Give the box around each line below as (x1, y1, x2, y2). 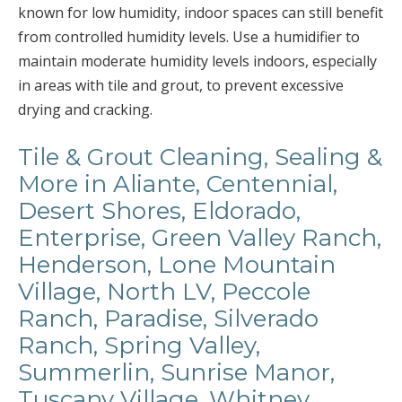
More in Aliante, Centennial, (18, 170, 337, 198)
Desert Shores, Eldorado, (18, 197, 301, 225)
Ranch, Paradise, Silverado (18, 304, 319, 333)
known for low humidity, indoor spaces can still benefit (18, 3, 383, 22)
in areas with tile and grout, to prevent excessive (18, 75, 344, 95)
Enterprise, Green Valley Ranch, (18, 223, 381, 252)
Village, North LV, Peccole (18, 277, 310, 306)
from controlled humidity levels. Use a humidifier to (18, 27, 360, 47)
